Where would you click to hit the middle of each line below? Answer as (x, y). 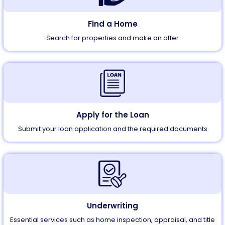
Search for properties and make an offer (113, 38)
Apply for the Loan (113, 115)
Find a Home (113, 24)
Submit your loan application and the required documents (113, 129)
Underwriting (113, 206)
